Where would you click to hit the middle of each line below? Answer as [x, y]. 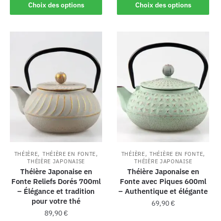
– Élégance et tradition [56, 191]
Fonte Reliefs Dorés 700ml [56, 182]
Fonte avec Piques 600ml [163, 182]
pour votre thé [56, 201]
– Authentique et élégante [163, 191]
